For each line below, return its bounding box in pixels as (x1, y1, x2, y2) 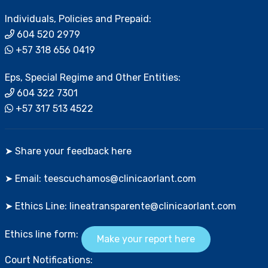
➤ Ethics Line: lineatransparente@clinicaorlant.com (4, 200, 236, 212)
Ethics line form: (4, 229, 78, 240)
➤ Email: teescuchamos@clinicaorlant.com (4, 173, 196, 184)
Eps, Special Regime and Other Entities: (4, 72, 181, 83)
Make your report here (96, 233, 195, 245)
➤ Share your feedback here (4, 145, 132, 157)
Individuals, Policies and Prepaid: (4, 13, 151, 25)
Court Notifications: (4, 254, 93, 266)
